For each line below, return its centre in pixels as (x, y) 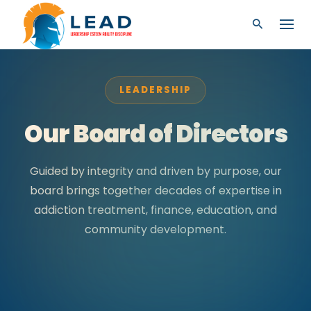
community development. (155, 229)
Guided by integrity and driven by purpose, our (155, 171)
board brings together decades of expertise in (155, 191)
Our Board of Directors (155, 134)
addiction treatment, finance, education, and (155, 210)
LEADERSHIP (155, 90)
